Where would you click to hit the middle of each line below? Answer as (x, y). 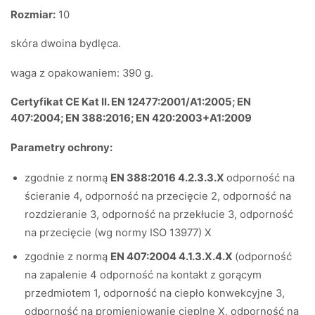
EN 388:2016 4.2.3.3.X (168, 178)
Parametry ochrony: (62, 147)
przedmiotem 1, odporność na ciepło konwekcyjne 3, (155, 293)
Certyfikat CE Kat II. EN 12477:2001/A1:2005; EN (131, 102)
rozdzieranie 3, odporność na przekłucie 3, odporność (159, 215)
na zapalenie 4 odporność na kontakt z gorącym (143, 275)
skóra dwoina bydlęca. (66, 44)
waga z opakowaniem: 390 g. (82, 73)
